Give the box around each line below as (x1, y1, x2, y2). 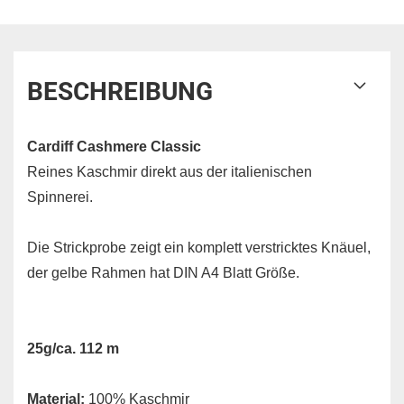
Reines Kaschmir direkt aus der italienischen (27, 164, 312, 179)
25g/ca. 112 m (27, 341, 119, 356)
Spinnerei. (27, 189, 93, 205)
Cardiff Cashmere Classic (27, 139, 201, 154)
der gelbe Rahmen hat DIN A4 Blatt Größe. (27, 265, 299, 280)
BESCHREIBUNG (27, 77, 213, 106)
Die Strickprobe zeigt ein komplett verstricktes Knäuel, (27, 240, 371, 255)
